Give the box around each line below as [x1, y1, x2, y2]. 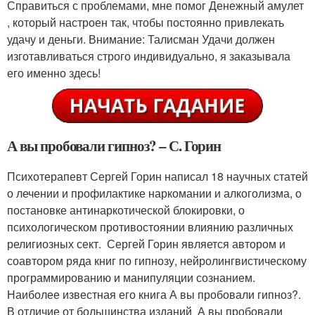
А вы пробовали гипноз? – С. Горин [7, 135, 221, 157]
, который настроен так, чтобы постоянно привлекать [7, 14, 284, 30]
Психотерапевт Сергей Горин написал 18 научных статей [7, 168, 308, 185]
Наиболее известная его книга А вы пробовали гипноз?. [7, 286, 304, 303]
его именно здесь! [7, 65, 101, 81]
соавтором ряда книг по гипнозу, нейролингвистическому [7, 252, 307, 269]
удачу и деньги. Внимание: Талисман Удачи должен [7, 31, 275, 47]
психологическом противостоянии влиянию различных [7, 219, 293, 236]
